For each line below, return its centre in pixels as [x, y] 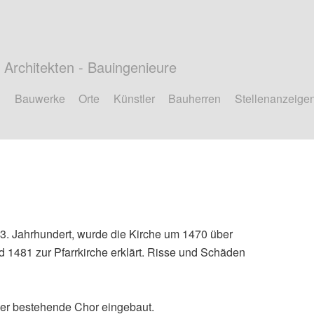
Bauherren [195, 98]
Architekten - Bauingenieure [90, 67]
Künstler [134, 98]
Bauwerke [40, 98]
